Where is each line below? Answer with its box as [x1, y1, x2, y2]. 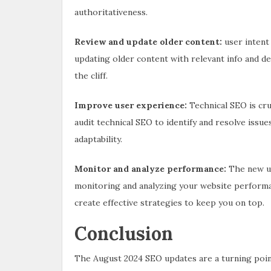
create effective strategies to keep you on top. [74, 197, 264, 208]
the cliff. [74, 70, 108, 81]
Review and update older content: [74, 36, 224, 47]
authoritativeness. [74, 6, 148, 18]
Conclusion [74, 221, 173, 245]
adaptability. [74, 133, 122, 145]
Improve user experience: [74, 99, 189, 111]
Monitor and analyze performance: [74, 163, 229, 174]
